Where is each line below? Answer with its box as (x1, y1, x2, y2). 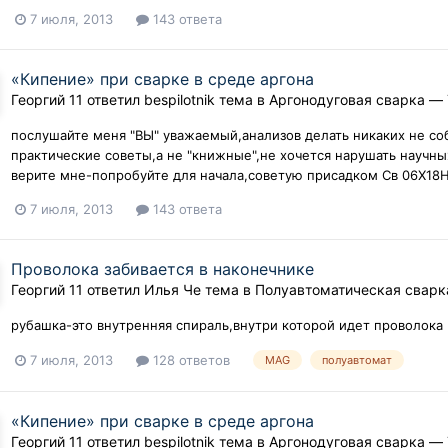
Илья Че (144, 280, 202, 298)
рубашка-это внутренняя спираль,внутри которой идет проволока (11, 316, 444, 333)
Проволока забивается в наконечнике (11, 258, 315, 279)
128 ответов (149, 351, 231, 368)
